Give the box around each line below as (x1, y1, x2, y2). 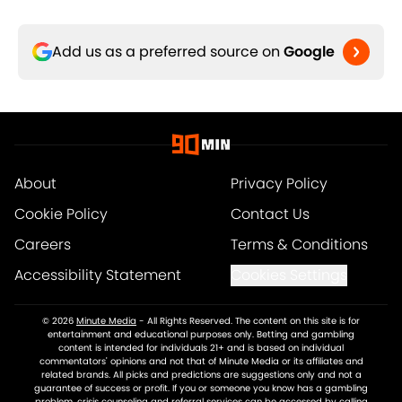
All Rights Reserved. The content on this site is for (147, 314, 360, 328)
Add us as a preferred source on (52, 41, 284, 63)
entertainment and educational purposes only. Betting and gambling (48, 328, 354, 342)
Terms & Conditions (230, 234, 368, 256)
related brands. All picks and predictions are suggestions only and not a (40, 368, 362, 382)
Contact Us (230, 204, 310, 225)
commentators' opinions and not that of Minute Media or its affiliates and (39, 354, 363, 369)
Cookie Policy (14, 204, 108, 225)
